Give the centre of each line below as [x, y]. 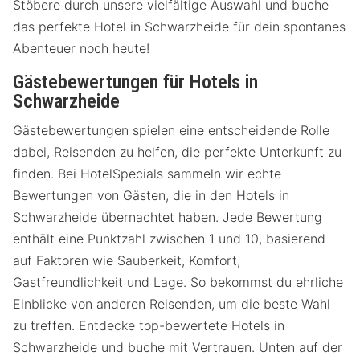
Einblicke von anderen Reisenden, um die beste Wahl [172, 304]
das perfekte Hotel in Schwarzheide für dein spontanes [179, 26]
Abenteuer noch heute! [81, 48]
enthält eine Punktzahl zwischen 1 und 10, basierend [169, 239]
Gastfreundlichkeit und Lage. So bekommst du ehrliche [178, 282]
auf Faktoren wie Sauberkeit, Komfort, [127, 261]
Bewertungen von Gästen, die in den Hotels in [151, 196]
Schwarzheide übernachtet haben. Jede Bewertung [168, 217]
